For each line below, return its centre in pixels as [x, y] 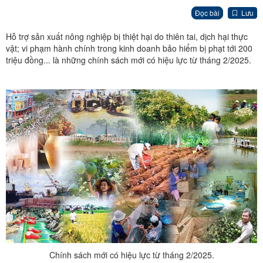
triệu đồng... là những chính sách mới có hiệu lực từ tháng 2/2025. [129, 60]
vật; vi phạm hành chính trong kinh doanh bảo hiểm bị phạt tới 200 [129, 48]
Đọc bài [207, 13]
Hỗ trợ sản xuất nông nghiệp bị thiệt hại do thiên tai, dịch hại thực [127, 37]
